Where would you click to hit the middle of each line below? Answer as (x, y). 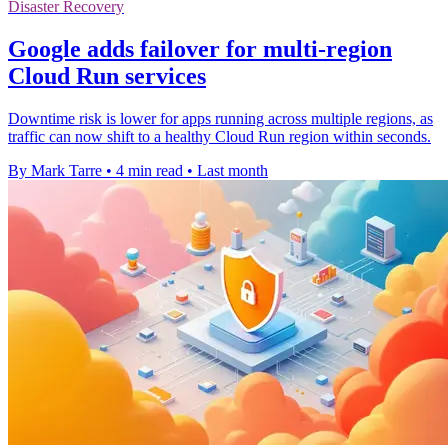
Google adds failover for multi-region (200, 48)
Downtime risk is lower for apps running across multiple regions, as (220, 118)
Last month (232, 170)
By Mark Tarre (55, 170)
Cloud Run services (107, 75)
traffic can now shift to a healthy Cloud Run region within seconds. (219, 136)
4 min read (149, 170)
